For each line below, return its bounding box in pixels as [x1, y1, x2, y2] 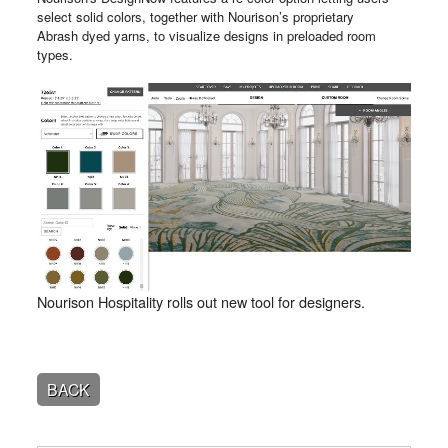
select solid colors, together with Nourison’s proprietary [36, 6, 354, 26]
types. [36, 44, 73, 64]
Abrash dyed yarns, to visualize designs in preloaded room [36, 25, 376, 45]
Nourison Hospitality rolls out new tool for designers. [36, 290, 365, 312]
